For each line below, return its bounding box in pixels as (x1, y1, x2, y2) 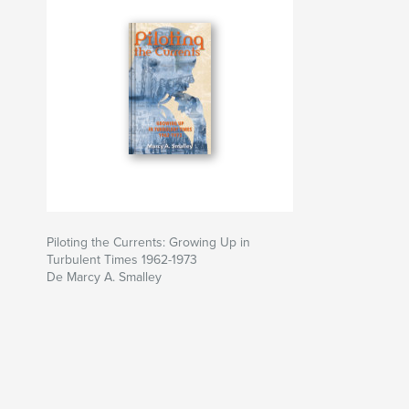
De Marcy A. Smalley (47, 269, 162, 286)
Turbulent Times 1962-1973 (47, 252, 197, 268)
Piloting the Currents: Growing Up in (47, 235, 250, 251)
